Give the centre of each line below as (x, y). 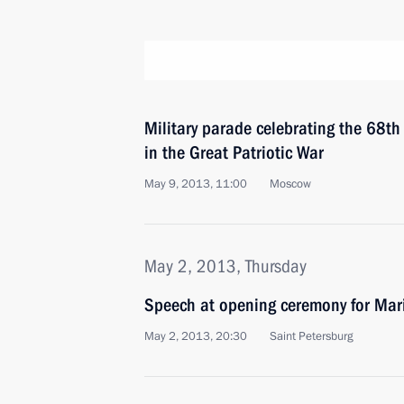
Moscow (290, 184)
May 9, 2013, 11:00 (196, 184)
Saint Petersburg (312, 336)
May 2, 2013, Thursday (225, 266)
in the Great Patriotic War (234, 152)
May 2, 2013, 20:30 (196, 336)
